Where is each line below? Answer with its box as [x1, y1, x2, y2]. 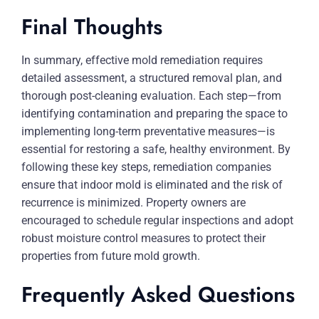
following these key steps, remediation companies [21, 160, 271, 174]
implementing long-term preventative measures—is [21, 125, 275, 138]
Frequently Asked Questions [21, 279, 295, 310]
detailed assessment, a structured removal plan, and [21, 71, 282, 85]
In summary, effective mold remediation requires [21, 53, 263, 67]
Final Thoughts [21, 11, 162, 42]
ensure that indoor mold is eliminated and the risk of [21, 178, 283, 192]
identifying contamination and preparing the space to [21, 107, 288, 120]
